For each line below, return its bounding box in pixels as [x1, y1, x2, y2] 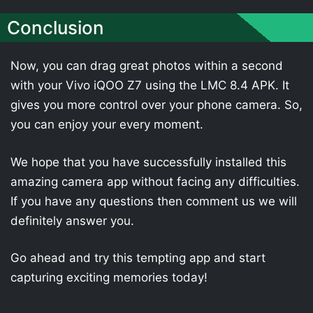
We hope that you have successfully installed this [10, 154, 286, 169]
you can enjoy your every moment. [10, 117, 203, 131]
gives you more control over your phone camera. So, [10, 98, 303, 112]
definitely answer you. [10, 213, 134, 228]
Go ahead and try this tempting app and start [10, 251, 265, 265]
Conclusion [7, 17, 104, 38]
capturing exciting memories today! [10, 270, 208, 284]
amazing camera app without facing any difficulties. [10, 174, 300, 189]
